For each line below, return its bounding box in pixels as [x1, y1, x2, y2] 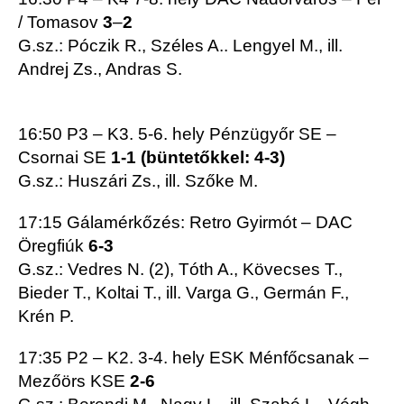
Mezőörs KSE [18, 372, 125, 391]
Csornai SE [18, 148, 111, 168]
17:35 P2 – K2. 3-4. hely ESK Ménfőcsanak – [18, 348, 369, 368]
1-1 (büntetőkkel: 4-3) [111, 148, 285, 168]
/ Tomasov [18, 13, 103, 32]
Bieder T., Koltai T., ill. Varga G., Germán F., [18, 283, 349, 303]
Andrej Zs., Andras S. [18, 60, 182, 79]
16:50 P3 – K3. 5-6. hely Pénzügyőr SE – [18, 124, 336, 144]
